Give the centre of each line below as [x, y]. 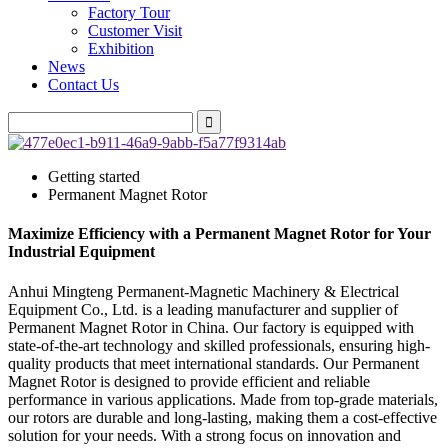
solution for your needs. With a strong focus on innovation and [204, 435]
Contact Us [83, 84]
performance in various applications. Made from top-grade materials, [223, 399]
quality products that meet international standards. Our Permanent [213, 363]
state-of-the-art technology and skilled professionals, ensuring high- [219, 345]
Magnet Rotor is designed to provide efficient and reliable [189, 381]
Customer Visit [135, 30]
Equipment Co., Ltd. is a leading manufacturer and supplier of [203, 309]
